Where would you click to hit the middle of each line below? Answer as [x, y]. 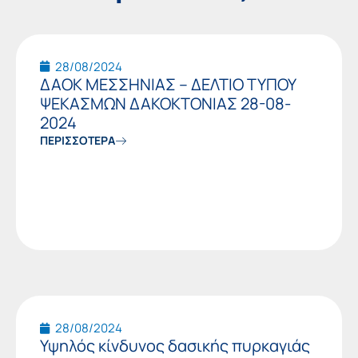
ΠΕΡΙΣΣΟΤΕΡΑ [78, 140]
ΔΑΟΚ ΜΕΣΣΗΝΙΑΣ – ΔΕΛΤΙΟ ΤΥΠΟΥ [168, 84]
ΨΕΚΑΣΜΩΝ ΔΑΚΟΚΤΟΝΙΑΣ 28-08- [165, 103]
